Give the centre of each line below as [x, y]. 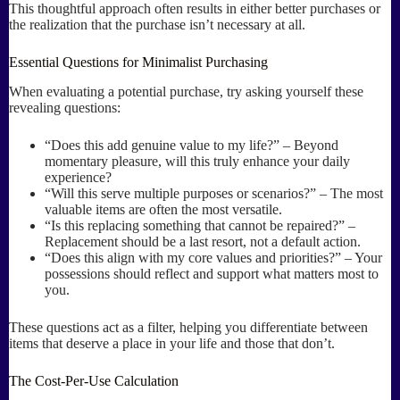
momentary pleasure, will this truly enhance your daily [197, 162]
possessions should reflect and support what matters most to [212, 274]
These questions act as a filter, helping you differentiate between [188, 328]
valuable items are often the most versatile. [163, 210]
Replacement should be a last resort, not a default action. [203, 242]
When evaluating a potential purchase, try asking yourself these [186, 92]
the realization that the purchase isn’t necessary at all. [157, 25]
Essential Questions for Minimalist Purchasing [138, 62]
